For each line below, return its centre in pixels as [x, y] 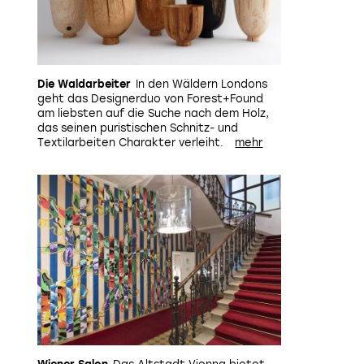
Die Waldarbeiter [84, 84]
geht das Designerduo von [112, 99]
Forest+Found [225, 99]
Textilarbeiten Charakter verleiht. [130, 143]
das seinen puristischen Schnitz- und [138, 128]
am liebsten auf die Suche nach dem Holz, [153, 113]
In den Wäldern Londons [202, 84]
